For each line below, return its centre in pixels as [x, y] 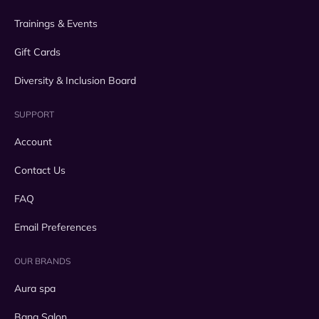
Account [33, 142]
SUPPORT [34, 115]
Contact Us [40, 171]
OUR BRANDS [42, 261]
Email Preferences [56, 228]
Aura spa [35, 289]
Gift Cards [37, 52]
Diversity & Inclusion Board [75, 81]
